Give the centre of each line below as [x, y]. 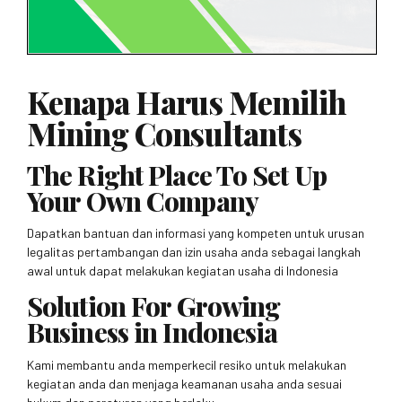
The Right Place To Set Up [177, 174]
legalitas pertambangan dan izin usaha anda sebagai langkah [194, 252]
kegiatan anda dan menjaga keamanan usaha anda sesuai [184, 384]
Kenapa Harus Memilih [187, 101]
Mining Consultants [165, 133]
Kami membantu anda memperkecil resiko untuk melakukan [187, 365]
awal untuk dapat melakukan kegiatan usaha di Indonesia [183, 271]
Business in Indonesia [153, 332]
